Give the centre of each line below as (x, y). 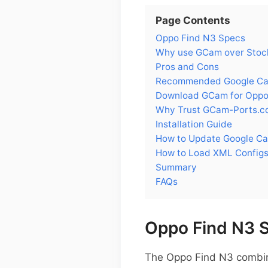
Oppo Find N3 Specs (200, 38)
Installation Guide (194, 124)
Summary (176, 167)
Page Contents (193, 20)
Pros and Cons (187, 66)
